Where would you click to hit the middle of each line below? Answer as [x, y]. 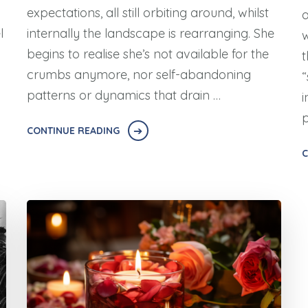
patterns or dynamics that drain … [123, 96]
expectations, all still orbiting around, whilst [147, 13]
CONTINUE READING [73, 131]
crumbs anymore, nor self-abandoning [139, 75]
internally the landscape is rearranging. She [150, 34]
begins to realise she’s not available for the [147, 54]
